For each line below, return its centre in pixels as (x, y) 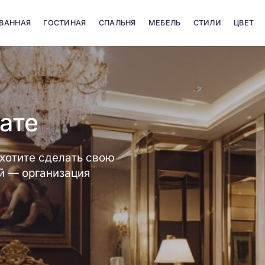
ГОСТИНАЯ (65, 22)
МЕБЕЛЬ (164, 22)
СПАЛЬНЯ (117, 22)
